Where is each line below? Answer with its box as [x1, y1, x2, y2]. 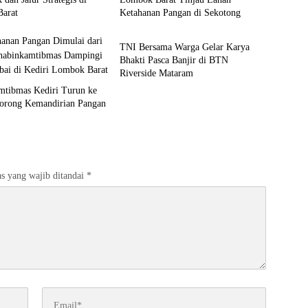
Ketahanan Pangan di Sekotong [119, 8, 241, 18]
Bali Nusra [129, 15, 163, 23]
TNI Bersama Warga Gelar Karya [119, 42, 250, 52]
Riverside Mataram [119, 68, 193, 78]
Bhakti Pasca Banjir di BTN [119, 55, 228, 65]
